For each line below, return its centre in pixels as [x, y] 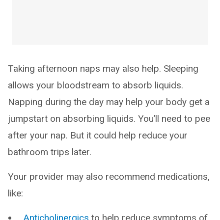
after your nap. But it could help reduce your [98, 136]
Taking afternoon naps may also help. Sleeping [103, 69]
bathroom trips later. [50, 152]
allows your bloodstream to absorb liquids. [96, 85]
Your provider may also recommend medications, [109, 177]
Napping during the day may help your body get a [109, 102]
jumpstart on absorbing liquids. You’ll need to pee [109, 119]
